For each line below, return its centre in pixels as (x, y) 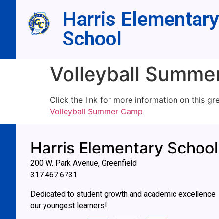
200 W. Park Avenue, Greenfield (84, 163)
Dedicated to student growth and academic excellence (123, 194)
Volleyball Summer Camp (96, 111)
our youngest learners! (69, 205)
